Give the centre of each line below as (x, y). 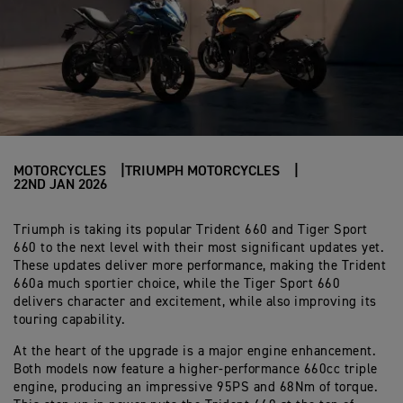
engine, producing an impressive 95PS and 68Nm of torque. (196, 387)
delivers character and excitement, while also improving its (195, 302)
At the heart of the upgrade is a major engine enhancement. (195, 351)
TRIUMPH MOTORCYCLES (202, 172)
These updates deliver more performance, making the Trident (200, 266)
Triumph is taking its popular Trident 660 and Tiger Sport (191, 230)
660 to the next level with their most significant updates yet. (199, 248)
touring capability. (70, 320)
